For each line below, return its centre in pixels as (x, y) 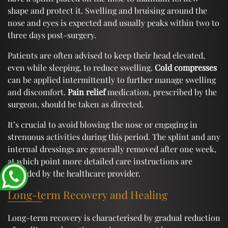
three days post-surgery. (52, 35)
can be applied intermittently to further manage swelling (112, 79)
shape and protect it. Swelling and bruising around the (107, 10)
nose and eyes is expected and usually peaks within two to (113, 22)
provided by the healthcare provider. (74, 173)
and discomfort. (38, 92)
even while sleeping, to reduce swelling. (81, 67)
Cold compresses (186, 67)
